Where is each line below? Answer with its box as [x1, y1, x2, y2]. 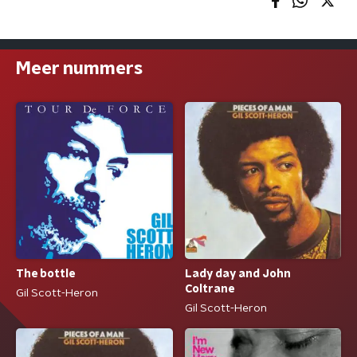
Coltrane [184, 284, 234, 296]
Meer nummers [16, 60, 143, 77]
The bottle [16, 269, 75, 280]
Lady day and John [184, 269, 291, 280]
